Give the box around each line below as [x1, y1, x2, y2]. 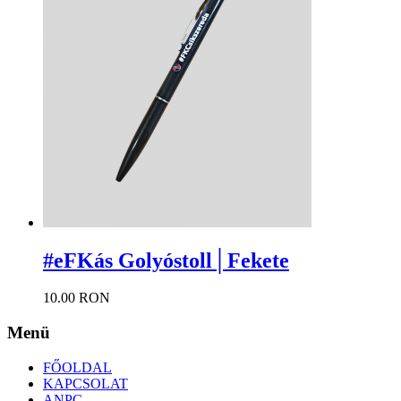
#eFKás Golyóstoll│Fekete [43, 248, 289, 272]
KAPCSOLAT [43, 375, 128, 391]
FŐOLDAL [43, 359, 112, 375]
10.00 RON [43, 290, 110, 306]
